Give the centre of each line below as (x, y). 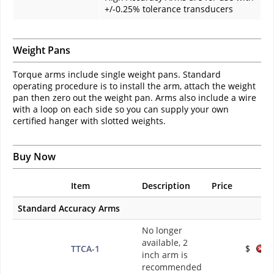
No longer (162, 231)
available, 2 (165, 243)
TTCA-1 (85, 249)
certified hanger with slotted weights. (89, 121)
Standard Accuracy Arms (69, 209)
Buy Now (34, 157)
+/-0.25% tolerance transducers (169, 9)
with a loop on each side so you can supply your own (121, 109)
